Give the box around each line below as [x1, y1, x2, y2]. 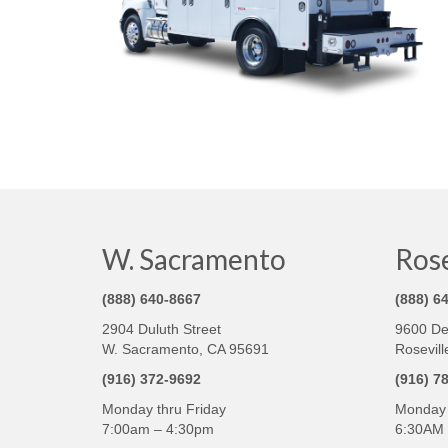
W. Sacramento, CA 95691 [102, 340, 269, 357]
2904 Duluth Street [102, 320, 221, 337]
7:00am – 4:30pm [102, 420, 214, 437]
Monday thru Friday [102, 400, 226, 417]
